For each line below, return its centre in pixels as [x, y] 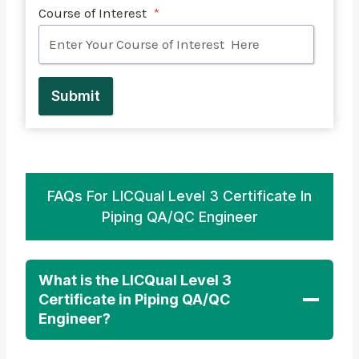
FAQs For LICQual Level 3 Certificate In [179, 196]
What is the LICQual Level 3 [135, 280]
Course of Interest [94, 12]
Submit [76, 95]
